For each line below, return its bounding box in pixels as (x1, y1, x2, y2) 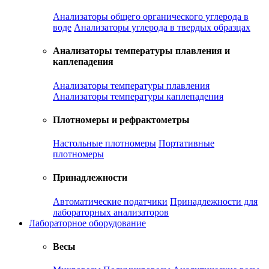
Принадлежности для (170, 196, 258, 207)
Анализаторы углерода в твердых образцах (74, 22, 250, 33)
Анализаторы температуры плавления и (53, 46, 230, 56)
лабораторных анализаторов (53, 207, 169, 217)
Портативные (159, 138, 214, 149)
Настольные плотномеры (53, 138, 156, 149)
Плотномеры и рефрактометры (53, 114, 190, 125)
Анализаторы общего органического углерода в (53, 11, 249, 22)
